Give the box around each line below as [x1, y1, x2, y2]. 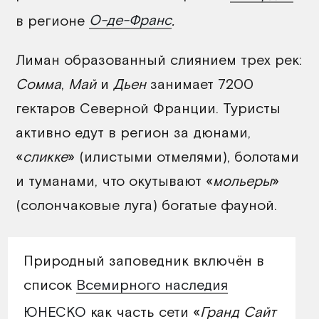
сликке [23, 148, 68, 165]
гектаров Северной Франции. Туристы [16, 100, 281, 117]
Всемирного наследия [76, 276, 228, 293]
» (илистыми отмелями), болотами [68, 148, 299, 165]
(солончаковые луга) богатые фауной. [16, 197, 277, 214]
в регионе [16, 11, 89, 28]
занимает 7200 [146, 75, 253, 93]
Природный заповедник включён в [23, 252, 264, 269]
